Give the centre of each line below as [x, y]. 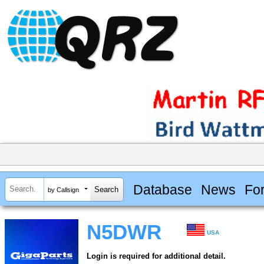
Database [162, 189]
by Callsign [63, 189]
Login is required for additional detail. [156, 256]
